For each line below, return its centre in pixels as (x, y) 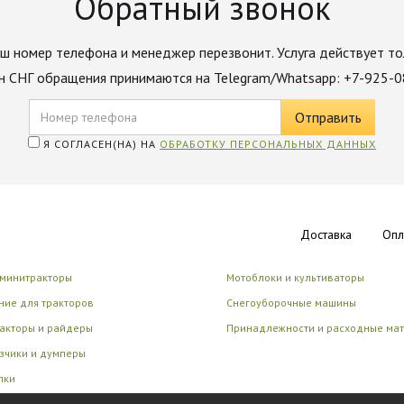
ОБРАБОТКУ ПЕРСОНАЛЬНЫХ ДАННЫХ (268, 144)
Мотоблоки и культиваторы (295, 277)
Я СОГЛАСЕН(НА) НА (100, 144)
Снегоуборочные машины (291, 303)
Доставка (326, 234)
